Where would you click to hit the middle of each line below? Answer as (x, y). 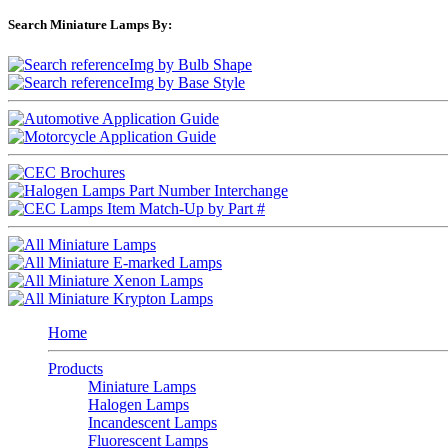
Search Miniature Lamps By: (90, 25)
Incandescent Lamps (152, 422)
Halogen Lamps (138, 404)
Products (75, 368)
